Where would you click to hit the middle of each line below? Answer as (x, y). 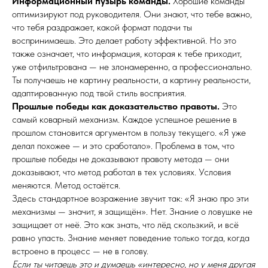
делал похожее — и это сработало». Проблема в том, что (123, 146)
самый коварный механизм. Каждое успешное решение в (124, 119)
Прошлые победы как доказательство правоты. (116, 106)
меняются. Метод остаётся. (66, 185)
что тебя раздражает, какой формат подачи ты (102, 27)
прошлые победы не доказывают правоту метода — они (121, 159)
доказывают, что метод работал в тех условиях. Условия (121, 172)
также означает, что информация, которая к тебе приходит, (127, 54)
